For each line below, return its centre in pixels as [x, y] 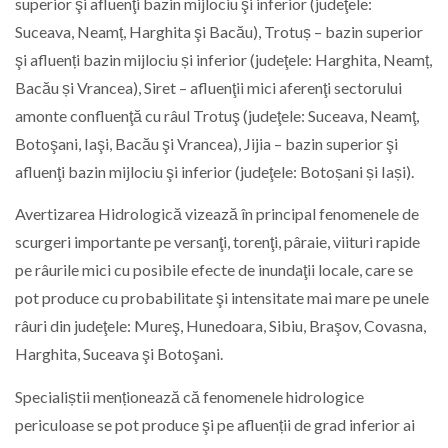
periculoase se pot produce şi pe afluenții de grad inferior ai [215, 424]
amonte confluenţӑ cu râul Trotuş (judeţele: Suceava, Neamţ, [217, 115]
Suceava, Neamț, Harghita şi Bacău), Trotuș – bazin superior [219, 31]
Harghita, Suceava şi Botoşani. [119, 354]
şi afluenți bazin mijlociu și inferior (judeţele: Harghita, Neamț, [223, 59]
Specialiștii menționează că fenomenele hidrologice [189, 396]
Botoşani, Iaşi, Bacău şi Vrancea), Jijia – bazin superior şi [206, 143]
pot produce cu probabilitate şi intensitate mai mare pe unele [222, 298]
